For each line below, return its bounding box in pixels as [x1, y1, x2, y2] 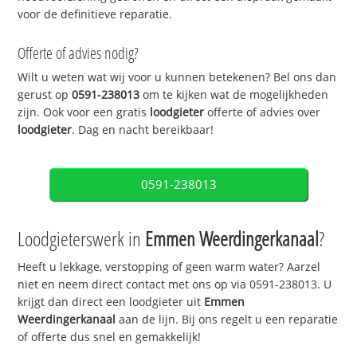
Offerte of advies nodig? [18, 42, 139, 65]
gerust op [18, 87, 73, 103]
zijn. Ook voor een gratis [18, 104, 151, 120]
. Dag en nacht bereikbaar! [72, 122, 214, 138]
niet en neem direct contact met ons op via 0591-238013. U [18, 277, 332, 292]
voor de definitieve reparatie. [18, 6, 173, 22]
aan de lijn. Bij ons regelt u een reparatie [116, 312, 339, 328]
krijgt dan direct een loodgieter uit [18, 294, 205, 310]
